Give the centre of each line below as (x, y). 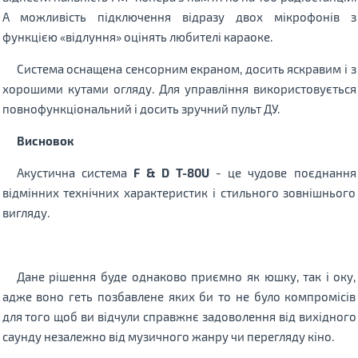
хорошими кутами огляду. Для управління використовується (179, 88)
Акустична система (75, 172)
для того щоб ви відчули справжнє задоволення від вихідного (179, 316)
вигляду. (26, 212)
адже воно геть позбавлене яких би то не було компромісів (179, 296)
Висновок (45, 140)
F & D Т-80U (171, 172)
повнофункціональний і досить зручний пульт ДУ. (141, 108)
